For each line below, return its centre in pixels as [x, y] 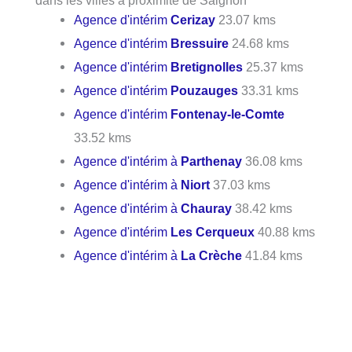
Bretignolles [207, 67]
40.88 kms [285, 232]
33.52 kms [103, 138]
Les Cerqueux [213, 232]
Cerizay [193, 20]
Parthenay [212, 161]
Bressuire [200, 44]
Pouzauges [205, 91]
